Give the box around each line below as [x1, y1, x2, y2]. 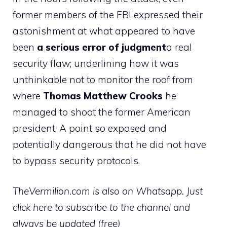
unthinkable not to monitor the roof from [13, 73, 193, 86]
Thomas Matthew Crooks [43, 89, 163, 102]
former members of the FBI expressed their [13, 8, 203, 21]
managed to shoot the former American [13, 105, 191, 118]
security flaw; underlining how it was [13, 57, 179, 69]
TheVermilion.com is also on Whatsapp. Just [13, 185, 203, 198]
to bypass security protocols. [13, 154, 140, 167]
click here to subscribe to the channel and [13, 201, 190, 214]
